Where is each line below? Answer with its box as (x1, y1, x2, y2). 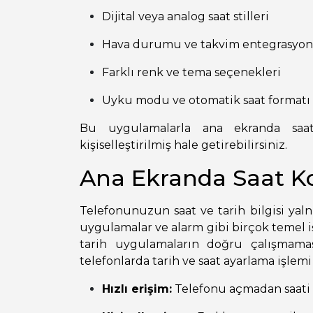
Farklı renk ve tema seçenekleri (102, 65, 281, 79)
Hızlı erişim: (102, 282, 172, 296)
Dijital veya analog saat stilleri (102, 9, 269, 23)
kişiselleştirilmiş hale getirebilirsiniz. (80, 138, 287, 152)
